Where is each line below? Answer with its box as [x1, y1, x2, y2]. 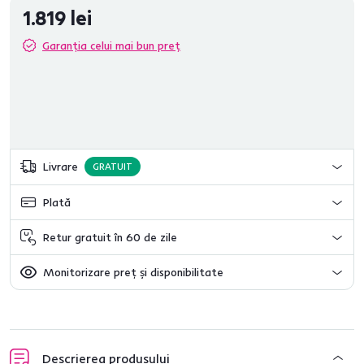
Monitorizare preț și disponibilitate [43, 264, 223, 279]
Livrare [43, 159, 78, 174]
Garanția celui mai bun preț [42, 38, 180, 53]
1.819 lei [23, 6, 92, 30]
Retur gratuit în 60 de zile [43, 229, 177, 245]
